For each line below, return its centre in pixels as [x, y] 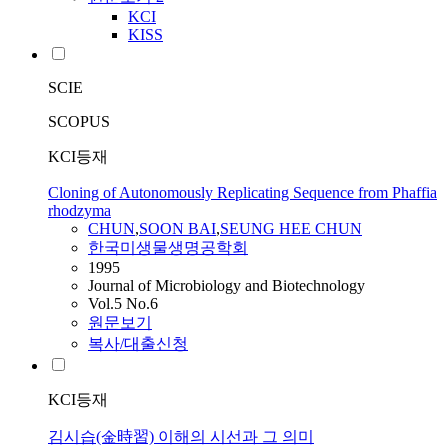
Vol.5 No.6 [123, 304]
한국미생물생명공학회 [168, 248]
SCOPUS [79, 122]
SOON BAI [177, 229]
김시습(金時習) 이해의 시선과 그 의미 [181, 437]
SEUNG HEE [267, 229]
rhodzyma [79, 211]
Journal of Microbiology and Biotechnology [226, 286]
